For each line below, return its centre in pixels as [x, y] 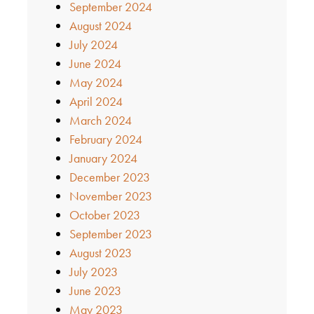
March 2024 [100, 120]
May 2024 [96, 82]
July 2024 [93, 44]
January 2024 [103, 158]
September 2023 [110, 233]
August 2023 [100, 252]
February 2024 [105, 139]
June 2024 [95, 63]
